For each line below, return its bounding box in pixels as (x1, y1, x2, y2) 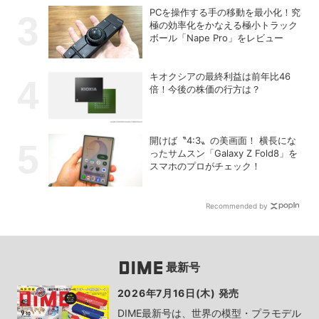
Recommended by (206, 201, 268, 210)
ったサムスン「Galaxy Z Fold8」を (150, 147, 298, 159)
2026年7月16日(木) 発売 (117, 286, 239, 299)
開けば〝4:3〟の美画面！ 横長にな (150, 134, 297, 146)
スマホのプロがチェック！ (150, 159, 261, 172)
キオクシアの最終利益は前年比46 (150, 70, 291, 82)
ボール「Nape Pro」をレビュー (150, 31, 284, 43)
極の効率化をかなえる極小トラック (150, 19, 298, 31)
